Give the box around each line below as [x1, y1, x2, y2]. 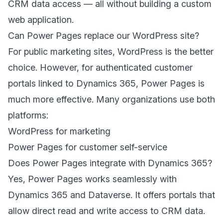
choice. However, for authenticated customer [8, 62, 193, 73]
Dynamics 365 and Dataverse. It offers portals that [8, 190, 215, 200]
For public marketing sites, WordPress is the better [8, 46, 214, 57]
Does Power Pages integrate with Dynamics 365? [8, 158, 212, 168]
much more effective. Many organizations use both [8, 94, 215, 105]
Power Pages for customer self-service [8, 142, 167, 152]
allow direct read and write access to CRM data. [8, 206, 205, 216]
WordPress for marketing [8, 126, 111, 136]
